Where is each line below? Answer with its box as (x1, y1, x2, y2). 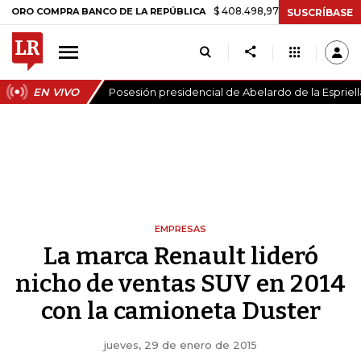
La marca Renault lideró (43, 242, 318, 271)
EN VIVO (33, 85, 80, 98)
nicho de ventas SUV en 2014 (15, 269, 346, 298)
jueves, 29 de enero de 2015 (104, 338, 257, 351)
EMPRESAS (155, 223, 206, 234)
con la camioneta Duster (40, 297, 321, 326)
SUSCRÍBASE (287, 6, 353, 19)
